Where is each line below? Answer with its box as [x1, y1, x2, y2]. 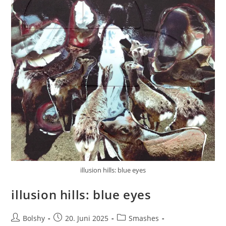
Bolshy [23, 213, 45, 223]
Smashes [129, 213, 159, 223]
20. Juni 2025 [65, 213, 109, 223]
